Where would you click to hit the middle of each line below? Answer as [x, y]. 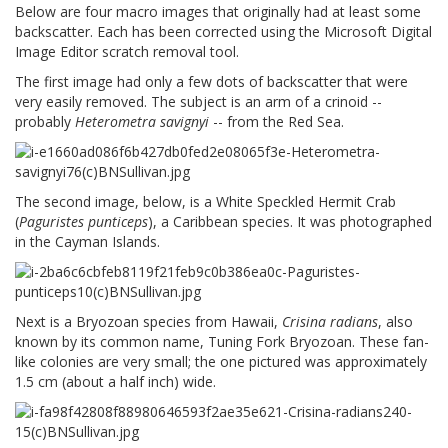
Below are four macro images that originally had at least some [218, 12]
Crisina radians [330, 322]
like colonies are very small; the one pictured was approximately [221, 362]
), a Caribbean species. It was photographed [290, 222]
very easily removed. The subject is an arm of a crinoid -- [198, 102]
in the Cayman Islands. [87, 242]
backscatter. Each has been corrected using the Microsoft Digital [223, 32]
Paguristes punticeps [83, 222]
